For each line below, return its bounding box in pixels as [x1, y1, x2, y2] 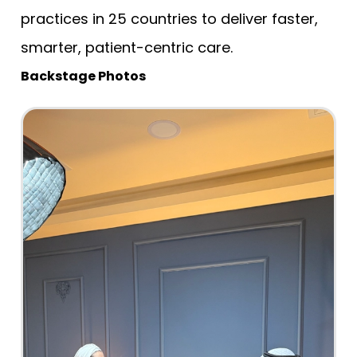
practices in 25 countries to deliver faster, [21, 9, 318, 29]
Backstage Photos [21, 67, 146, 86]
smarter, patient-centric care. [21, 37, 233, 58]
